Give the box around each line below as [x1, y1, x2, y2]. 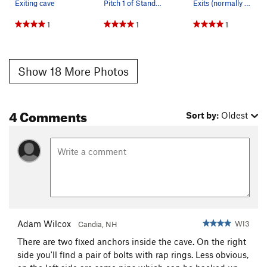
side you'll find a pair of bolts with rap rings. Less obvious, [17, 249, 249, 260]
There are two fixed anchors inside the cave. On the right [17, 235, 246, 247]
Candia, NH [78, 219, 117, 229]
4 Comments [9, 104, 87, 126]
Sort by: [186, 110, 219, 121]
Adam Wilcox [17, 218, 71, 229]
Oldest [221, 110, 249, 121]
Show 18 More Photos [18, 64, 129, 78]
